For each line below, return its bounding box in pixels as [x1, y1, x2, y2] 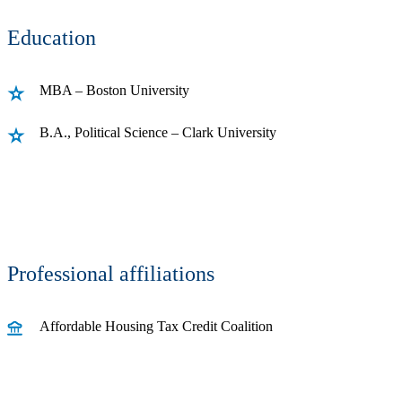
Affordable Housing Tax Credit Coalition [39, 318, 273, 334]
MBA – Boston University [39, 82, 193, 98]
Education [7, 26, 96, 50]
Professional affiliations [7, 261, 214, 285]
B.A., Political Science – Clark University [39, 124, 280, 140]
